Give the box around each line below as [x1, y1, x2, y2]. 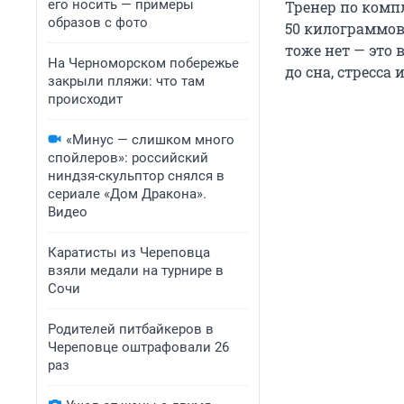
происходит [48, 91, 123, 107]
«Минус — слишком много [66, 132, 234, 148]
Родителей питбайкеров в [48, 321, 214, 337]
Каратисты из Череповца [48, 244, 210, 261]
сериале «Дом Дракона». [48, 186, 207, 202]
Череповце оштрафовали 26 [48, 339, 229, 355]
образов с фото [48, 14, 148, 31]
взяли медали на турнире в [48, 262, 224, 279]
